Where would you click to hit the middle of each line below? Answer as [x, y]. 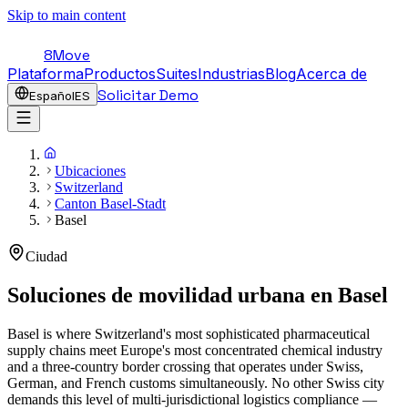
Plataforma [46, 74]
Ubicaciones [90, 171]
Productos [120, 74]
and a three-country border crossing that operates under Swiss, [185, 366]
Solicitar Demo [148, 95]
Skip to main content [66, 15]
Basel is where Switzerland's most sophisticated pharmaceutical [189, 333]
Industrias [231, 74]
